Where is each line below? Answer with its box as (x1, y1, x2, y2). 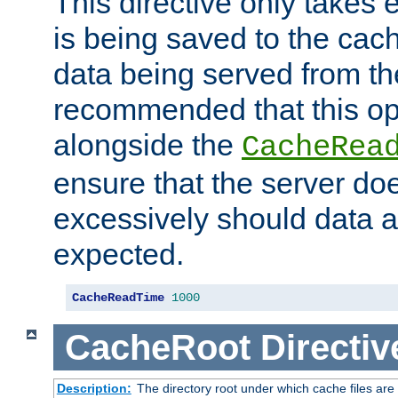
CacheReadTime (72, 290, 164, 305)
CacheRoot (64, 327, 251, 367)
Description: (56, 381, 131, 396)
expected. (53, 236, 184, 271)
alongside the (53, 127, 242, 162)
